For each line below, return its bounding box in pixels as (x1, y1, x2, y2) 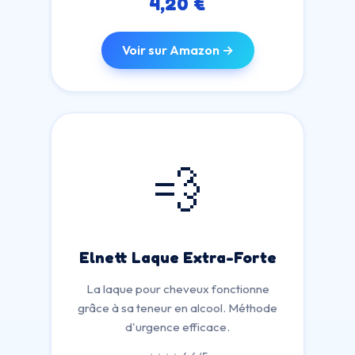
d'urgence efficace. (125, 319, 230, 334)
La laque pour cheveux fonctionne (86, 281, 269, 296)
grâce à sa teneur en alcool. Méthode (78, 300, 277, 315)
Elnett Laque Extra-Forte (78, 248, 277, 267)
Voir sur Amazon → (121, 42, 234, 58)
